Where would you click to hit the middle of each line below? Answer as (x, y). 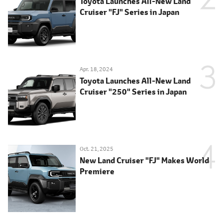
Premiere (97, 171)
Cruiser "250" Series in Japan (133, 91)
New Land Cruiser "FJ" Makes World (144, 160)
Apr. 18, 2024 (96, 69)
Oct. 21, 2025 (96, 149)
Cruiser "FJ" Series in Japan (129, 12)
